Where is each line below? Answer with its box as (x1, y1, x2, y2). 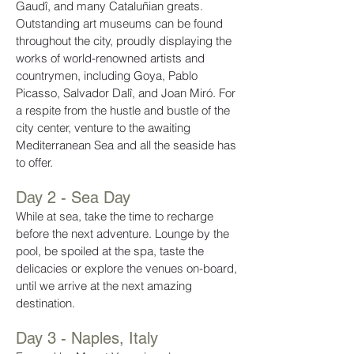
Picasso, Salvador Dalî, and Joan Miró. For (16, 85, 235, 100)
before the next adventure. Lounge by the (16, 226, 229, 241)
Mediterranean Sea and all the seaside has (16, 137, 236, 153)
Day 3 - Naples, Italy (16, 329, 158, 348)
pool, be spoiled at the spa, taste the (16, 243, 204, 258)
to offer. (16, 155, 53, 170)
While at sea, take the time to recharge (16, 209, 213, 224)
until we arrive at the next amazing (16, 278, 192, 293)
